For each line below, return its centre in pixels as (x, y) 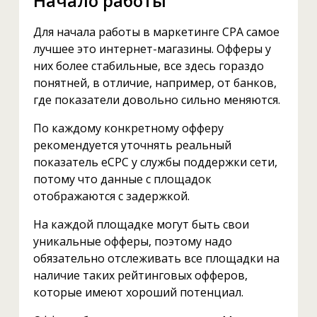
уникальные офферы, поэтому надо (132, 241)
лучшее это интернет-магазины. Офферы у (152, 48)
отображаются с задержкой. (111, 196)
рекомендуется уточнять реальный (132, 145)
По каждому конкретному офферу (128, 128)
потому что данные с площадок (122, 179)
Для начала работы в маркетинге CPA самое (156, 31)
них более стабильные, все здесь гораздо (148, 65)
